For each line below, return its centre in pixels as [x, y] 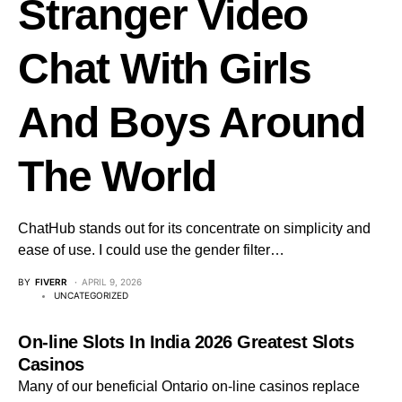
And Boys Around [192, 122]
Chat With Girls [165, 69]
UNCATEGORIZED [91, 295]
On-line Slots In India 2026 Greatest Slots [186, 342]
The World [118, 176]
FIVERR [51, 282]
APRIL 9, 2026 [112, 282]
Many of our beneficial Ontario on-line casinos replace [189, 386]
